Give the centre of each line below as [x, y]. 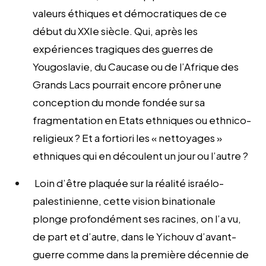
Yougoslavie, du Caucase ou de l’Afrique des [136, 66]
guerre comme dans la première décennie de [141, 254]
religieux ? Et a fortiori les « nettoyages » [127, 137]
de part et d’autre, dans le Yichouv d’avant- [134, 236]
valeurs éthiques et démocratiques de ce [130, 13]
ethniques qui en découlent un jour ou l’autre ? [140, 155]
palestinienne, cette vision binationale [124, 200]
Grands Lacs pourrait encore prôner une [127, 84]
